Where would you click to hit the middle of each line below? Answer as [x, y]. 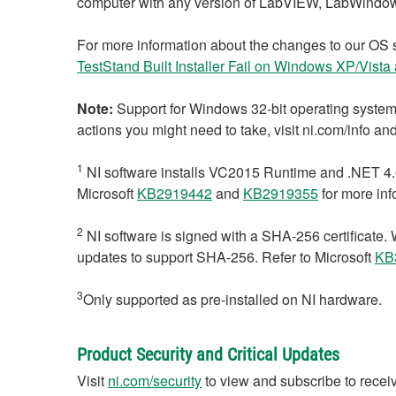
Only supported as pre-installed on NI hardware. [232, 299]
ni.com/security [155, 381]
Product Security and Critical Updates [208, 354]
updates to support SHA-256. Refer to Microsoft [226, 257]
